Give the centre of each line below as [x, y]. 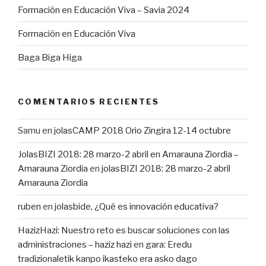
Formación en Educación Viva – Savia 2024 [104, 10]
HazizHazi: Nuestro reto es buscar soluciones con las [124, 231]
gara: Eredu [169, 245]
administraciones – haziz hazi [75, 245]
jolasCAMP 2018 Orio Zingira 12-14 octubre [142, 131]
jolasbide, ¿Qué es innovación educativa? [137, 207]
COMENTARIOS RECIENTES [89, 102]
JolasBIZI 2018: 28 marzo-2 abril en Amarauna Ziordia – [128, 155]
